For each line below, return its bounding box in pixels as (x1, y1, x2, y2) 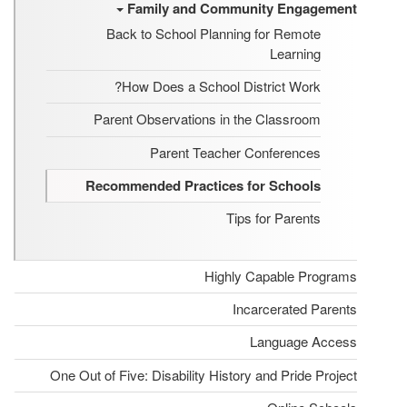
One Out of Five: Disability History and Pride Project (50, 364, 357, 384)
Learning (270, 43, 321, 63)
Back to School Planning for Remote (106, 23, 321, 43)
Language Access (250, 332, 357, 352)
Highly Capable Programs (204, 265, 357, 285)
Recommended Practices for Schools (85, 174, 321, 195)
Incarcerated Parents (233, 298, 357, 318)
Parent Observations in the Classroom (94, 109, 321, 129)
